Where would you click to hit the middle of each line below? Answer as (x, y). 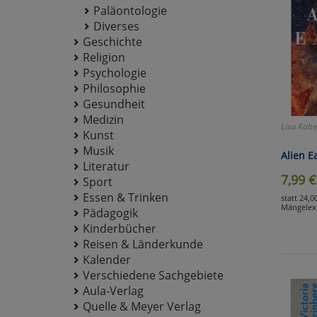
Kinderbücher (120, 228)
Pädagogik (110, 213)
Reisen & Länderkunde (143, 244)
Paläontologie (130, 10)
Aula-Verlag (113, 290)
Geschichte (113, 41)
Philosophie (114, 88)
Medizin (103, 119)
